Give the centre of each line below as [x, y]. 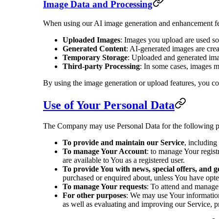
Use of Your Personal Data [109, 105]
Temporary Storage [95, 57]
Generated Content [94, 48]
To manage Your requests [105, 186]
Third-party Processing [101, 66]
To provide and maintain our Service [123, 142]
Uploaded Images [91, 40]
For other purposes [94, 195]
